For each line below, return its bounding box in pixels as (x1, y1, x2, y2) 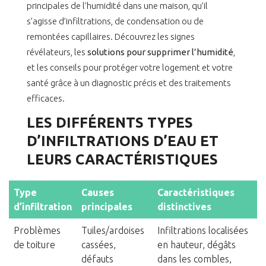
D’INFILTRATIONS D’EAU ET (27, 133, 218, 150)
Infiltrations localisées (157, 225, 248, 236)
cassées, (81, 239, 116, 251)
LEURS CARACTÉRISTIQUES (27, 151, 218, 168)
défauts (81, 254, 113, 265)
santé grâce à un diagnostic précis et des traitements (27, 78, 231, 88)
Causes (81, 187, 114, 198)
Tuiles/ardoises (81, 225, 144, 236)
